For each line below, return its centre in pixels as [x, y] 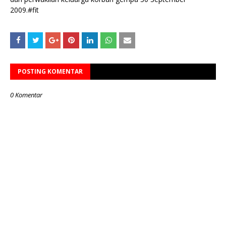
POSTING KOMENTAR [50, 71]
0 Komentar [26, 95]
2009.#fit [24, 10]
